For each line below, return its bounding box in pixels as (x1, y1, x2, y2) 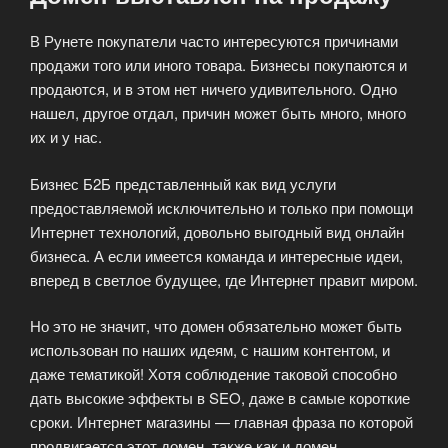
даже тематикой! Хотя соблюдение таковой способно (30, 363, 397, 385)
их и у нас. (30, 126, 102, 148)
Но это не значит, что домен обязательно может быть (30, 315, 402, 337)
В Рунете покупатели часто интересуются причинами (30, 30, 398, 52)
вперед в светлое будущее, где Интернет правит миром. (30, 268, 418, 290)
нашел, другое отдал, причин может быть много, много (30, 102, 406, 124)
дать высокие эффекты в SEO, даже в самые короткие (30, 387, 410, 409)
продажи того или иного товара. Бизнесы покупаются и (30, 54, 407, 76)
